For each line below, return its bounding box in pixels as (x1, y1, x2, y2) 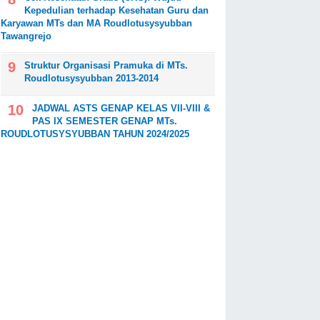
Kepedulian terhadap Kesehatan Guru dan (24, 5, 209, 16)
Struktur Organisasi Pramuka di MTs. (24, 60, 188, 71)
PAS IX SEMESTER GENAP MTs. (32, 115, 177, 126)
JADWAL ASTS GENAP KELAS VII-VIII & (32, 102, 210, 114)
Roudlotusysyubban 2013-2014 (24, 73, 159, 84)
